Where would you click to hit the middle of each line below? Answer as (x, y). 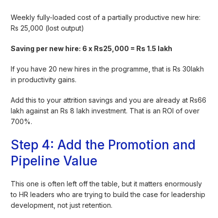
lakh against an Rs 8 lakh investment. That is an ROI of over (105, 110)
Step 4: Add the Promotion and (103, 145)
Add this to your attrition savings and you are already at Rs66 (109, 100)
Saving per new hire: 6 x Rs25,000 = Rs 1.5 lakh (92, 48)
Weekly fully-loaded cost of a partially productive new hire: (106, 17)
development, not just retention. (62, 205)
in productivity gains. (44, 79)
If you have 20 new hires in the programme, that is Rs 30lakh (108, 69)
